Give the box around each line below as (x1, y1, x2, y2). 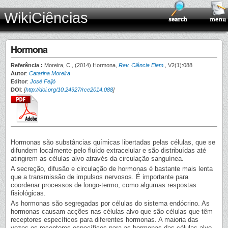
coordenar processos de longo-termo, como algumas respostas (11, 181, 196, 189)
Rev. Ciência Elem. (119, 62, 165, 68)
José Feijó (30, 78, 55, 84)
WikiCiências (4, 10, 88, 26)
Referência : (11, 62, 44, 68)
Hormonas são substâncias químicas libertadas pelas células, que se (11, 138, 215, 146)
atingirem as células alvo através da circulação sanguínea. (11, 155, 184, 162)
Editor (11, 78, 27, 84)
